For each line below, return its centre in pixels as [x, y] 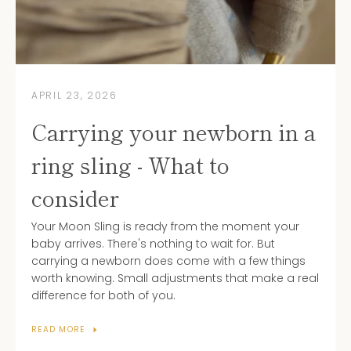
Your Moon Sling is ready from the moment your [165, 227]
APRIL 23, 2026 [74, 96]
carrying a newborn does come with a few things [168, 261]
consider [75, 198]
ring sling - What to [130, 165]
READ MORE [58, 330]
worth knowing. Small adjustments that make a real [175, 279]
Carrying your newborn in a [174, 132]
